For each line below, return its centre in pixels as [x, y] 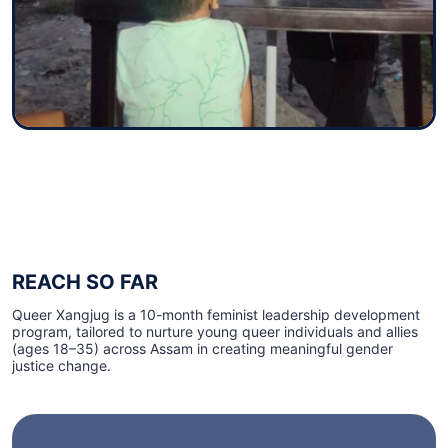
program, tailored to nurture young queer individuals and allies [215, 332]
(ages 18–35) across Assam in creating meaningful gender [202, 349]
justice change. [61, 366]
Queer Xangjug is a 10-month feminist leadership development [216, 315]
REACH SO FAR [85, 282]
